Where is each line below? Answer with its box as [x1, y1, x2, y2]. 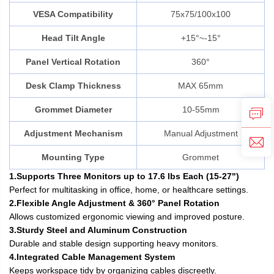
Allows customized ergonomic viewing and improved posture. [9, 211, 245, 221]
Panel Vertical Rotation [26, 56, 120, 67]
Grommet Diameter [34, 104, 112, 114]
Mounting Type [42, 152, 105, 162]
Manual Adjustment [163, 128, 238, 138]
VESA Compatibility [33, 9, 113, 19]
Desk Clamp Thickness [25, 80, 121, 91]
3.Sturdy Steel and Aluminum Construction [9, 224, 187, 235]
